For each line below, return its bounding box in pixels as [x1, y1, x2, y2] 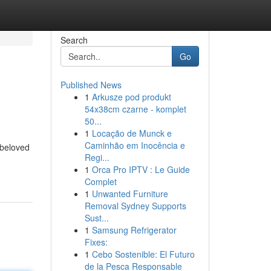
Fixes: [84, 236, 108, 248]
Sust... [84, 212, 109, 224]
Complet [84, 175, 117, 188]
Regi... [84, 151, 109, 163]
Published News [60, 79, 122, 91]
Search [60, 34, 88, 46]
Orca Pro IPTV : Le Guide [91, 163, 190, 175]
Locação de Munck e [91, 127, 172, 139]
